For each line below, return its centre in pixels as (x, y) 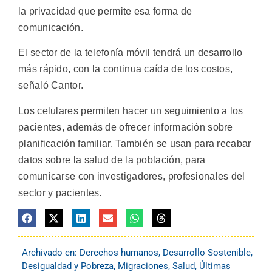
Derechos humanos (119, 253)
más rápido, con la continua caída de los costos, (126, 69)
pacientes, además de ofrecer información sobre (126, 127)
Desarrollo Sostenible (207, 253)
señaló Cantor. (51, 86)
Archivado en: (51, 253)
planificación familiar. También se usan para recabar (135, 143)
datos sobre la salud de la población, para (112, 160)
